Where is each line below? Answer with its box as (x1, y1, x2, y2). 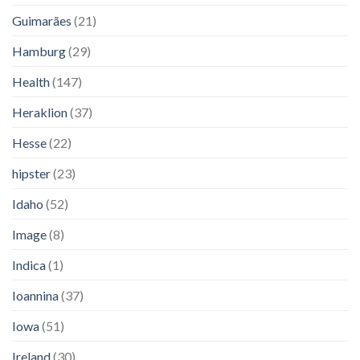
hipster (12, 165, 51, 181)
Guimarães (12, 12, 72, 28)
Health (12, 73, 50, 89)
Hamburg (12, 43, 66, 59)
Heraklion (12, 104, 67, 120)
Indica (12, 256, 46, 272)
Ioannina (12, 287, 59, 303)
